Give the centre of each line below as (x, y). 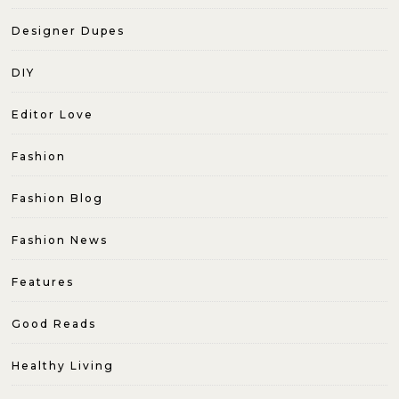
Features (43, 282)
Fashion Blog (58, 199)
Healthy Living (63, 366)
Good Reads (54, 324)
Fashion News (60, 240)
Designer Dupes (69, 31)
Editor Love (53, 115)
